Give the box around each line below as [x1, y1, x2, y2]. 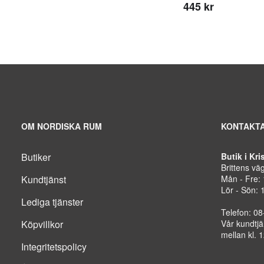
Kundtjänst [21, 172, 66, 186]
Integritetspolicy [21, 239, 87, 253]
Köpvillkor [21, 217, 63, 231]
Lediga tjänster [21, 194, 83, 209]
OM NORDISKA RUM [21, 120, 102, 132]
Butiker [21, 150, 51, 164]
